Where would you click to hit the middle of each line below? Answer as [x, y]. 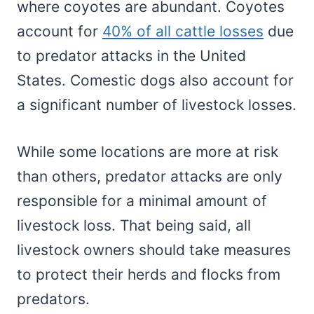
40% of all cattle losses [183, 32]
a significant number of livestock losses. [157, 105]
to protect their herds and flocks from [149, 275]
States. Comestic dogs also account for [155, 81]
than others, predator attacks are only [150, 177]
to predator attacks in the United [131, 56]
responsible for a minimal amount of [142, 201]
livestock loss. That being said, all [134, 226]
